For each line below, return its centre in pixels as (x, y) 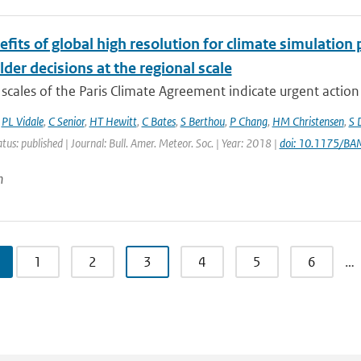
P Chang (248, 121)
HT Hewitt (113, 121)
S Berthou (202, 121)
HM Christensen (308, 121)
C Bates (158, 121)
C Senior (66, 121)
